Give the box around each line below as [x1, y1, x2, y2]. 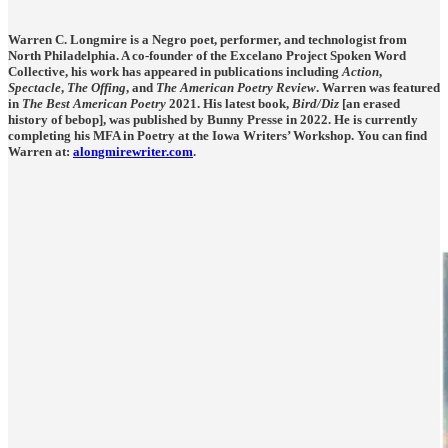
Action [342, 63, 379, 79]
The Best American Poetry [22, 95, 166, 111]
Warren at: [8, 143, 73, 159]
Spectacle [8, 79, 61, 95]
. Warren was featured [316, 79, 440, 95]
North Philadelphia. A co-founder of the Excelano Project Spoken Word [8, 47, 406, 63]
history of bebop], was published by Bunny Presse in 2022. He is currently [8, 111, 418, 127]
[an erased [339, 95, 400, 111]
